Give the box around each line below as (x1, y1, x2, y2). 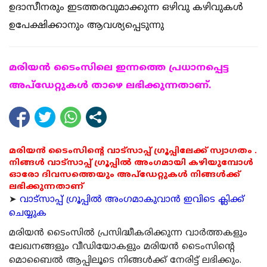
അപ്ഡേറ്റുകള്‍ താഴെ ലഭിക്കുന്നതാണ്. (9, 80, 211, 92)
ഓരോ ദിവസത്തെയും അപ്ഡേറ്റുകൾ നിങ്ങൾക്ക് (9, 170, 240, 181)
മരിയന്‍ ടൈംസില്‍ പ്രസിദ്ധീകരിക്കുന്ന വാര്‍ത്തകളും (9, 228, 247, 240)
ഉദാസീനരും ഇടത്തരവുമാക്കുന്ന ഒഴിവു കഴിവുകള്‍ (9, 2, 243, 14)
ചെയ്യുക (9, 208, 46, 220)
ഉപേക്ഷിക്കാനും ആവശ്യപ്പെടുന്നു (9, 20, 164, 32)
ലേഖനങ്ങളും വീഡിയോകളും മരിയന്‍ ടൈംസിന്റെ (9, 241, 235, 253)
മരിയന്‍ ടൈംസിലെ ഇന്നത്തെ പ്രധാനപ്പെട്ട (9, 62, 229, 74)
